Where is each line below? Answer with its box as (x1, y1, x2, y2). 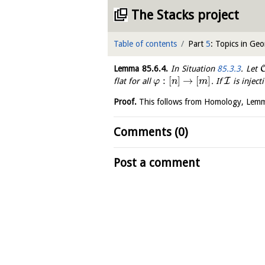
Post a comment (114, 156, 200, 170)
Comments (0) (114, 125, 188, 140)
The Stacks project (131, 8, 239, 22)
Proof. (114, 97, 137, 107)
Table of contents (114, 39, 177, 49)
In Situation (167, 64, 218, 74)
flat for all (114, 76, 153, 86)
